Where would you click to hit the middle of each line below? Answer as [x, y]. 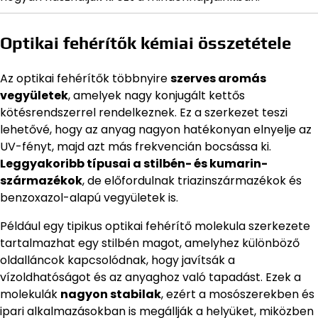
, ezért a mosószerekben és [238, 294]
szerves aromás [218, 78]
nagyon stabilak [111, 294]
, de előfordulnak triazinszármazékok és [192, 180]
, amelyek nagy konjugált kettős [157, 95]
